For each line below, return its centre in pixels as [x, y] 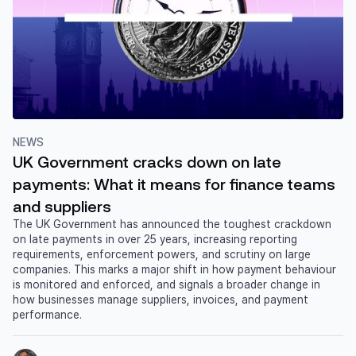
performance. [47, 314]
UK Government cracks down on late [147, 161]
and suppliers [62, 205]
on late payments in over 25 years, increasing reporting [155, 239]
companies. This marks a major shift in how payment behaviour [174, 269]
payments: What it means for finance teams [174, 183]
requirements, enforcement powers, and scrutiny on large [162, 254]
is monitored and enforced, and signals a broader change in [166, 284]
